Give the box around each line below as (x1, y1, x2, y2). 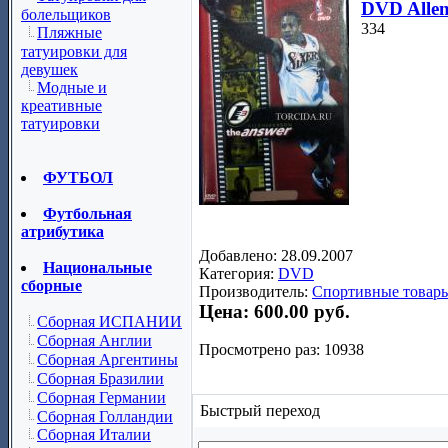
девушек (21, 60, 78, 78)
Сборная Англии (37, 332, 152, 350)
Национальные (43, 259, 152, 277)
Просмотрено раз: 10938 (199, 341, 364, 358)
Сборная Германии (37, 388, 166, 406)
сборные (21, 277, 82, 295)
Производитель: (199, 283, 312, 300)
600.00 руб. (254, 301, 350, 322)
